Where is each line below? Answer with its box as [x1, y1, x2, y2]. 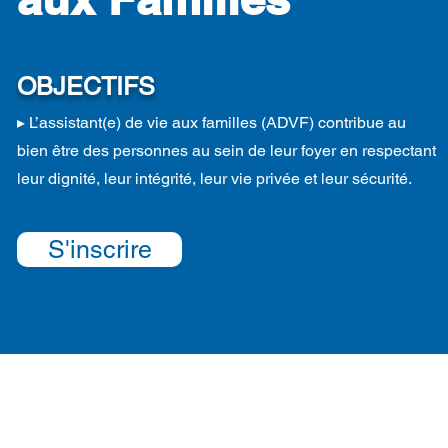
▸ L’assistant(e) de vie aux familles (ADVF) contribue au [17, 113, 406, 132]
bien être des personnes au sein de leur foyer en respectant [17, 141, 436, 160]
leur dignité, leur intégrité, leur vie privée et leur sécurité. [17, 169, 412, 188]
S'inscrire [47, 235, 152, 264]
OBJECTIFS [17, 72, 155, 101]
